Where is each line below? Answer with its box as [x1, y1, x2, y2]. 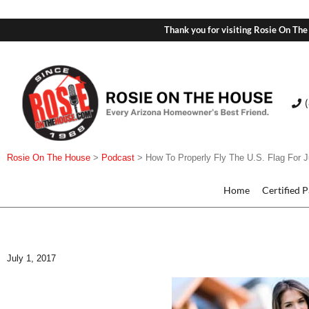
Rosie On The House [7, 152, 90, 163]
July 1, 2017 [7, 253, 56, 264]
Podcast [101, 152, 134, 163]
